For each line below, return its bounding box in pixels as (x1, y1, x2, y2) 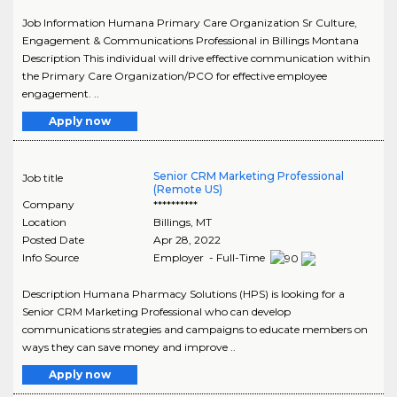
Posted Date (22, 233, 84, 247)
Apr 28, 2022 (152, 233, 221, 247)
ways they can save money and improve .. (22, 340, 236, 354)
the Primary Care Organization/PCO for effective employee (22, 69, 327, 83)
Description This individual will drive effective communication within (22, 51, 370, 66)
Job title (22, 171, 63, 185)
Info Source (22, 251, 79, 265)
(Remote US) (152, 183, 222, 197)
